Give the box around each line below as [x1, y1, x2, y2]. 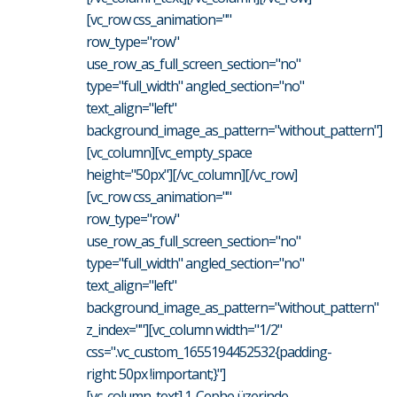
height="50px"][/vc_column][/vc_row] [86, 164, 297, 184]
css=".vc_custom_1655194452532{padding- [86, 341, 331, 362]
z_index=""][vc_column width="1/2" [86, 319, 282, 339]
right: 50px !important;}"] [86, 363, 225, 384]
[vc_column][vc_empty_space [86, 142, 252, 162]
